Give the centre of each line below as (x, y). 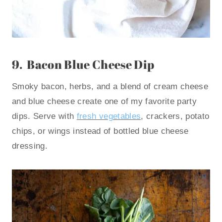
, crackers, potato (175, 116)
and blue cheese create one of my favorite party (104, 102)
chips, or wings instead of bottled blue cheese (100, 131)
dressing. (30, 146)
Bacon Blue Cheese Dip (91, 65)
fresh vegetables (109, 116)
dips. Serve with (44, 116)
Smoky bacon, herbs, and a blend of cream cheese (110, 87)
